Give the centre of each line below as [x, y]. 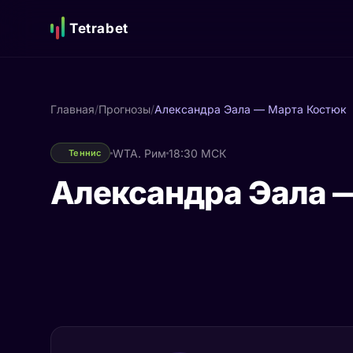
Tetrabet [99, 28]
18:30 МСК [197, 153]
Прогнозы [124, 109]
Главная [72, 109]
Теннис [85, 153]
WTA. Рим [139, 153]
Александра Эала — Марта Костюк [251, 109]
